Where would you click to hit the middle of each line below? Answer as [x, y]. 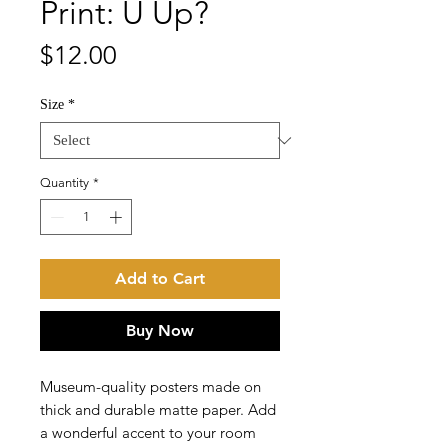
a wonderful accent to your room [148, 432]
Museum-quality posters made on [150, 386]
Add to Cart [160, 278]
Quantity [64, 182]
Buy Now [160, 330]
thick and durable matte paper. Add [158, 409]
